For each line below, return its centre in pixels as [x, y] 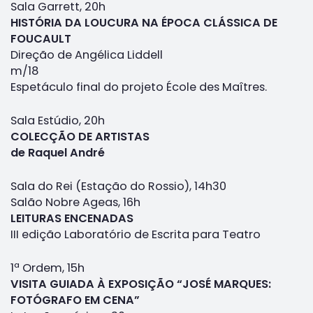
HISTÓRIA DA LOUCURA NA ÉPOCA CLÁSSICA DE [144, 22]
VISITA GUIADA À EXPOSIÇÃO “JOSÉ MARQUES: [141, 284]
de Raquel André [58, 152]
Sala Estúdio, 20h [58, 120]
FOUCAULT [41, 38]
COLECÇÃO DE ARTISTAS [80, 136]
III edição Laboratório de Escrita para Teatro [136, 234]
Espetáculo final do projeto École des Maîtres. [139, 87]
